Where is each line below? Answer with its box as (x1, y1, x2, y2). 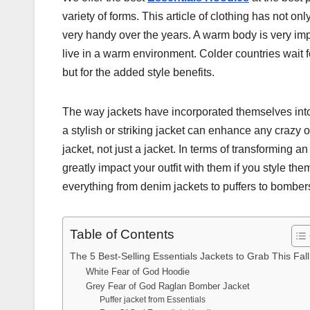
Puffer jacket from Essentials (100, 295, 206, 304)
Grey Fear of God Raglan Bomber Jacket (85, 281, 250, 292)
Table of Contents (70, 227, 174, 242)
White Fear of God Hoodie (85, 266, 190, 277)
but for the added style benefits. (62, 66, 215, 79)
